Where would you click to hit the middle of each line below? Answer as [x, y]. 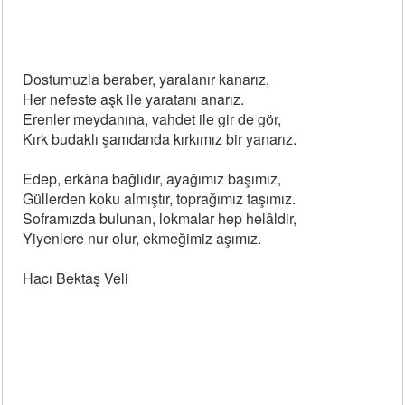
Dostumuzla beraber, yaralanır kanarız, [146, 79]
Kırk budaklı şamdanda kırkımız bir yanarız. [160, 139]
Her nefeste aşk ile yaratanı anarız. [134, 99]
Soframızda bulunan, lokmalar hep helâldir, [160, 218]
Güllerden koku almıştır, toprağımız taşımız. [160, 198]
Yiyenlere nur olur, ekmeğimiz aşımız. [142, 238]
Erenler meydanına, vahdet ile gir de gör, [152, 119]
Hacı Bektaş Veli [76, 278]
